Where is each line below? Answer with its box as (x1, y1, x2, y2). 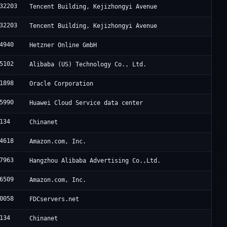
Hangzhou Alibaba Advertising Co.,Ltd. (29, 157, 161, 165)
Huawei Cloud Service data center (29, 99, 143, 107)
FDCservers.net (29, 196, 80, 203)
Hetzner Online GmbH (29, 42, 97, 49)
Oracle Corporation (29, 80, 94, 88)
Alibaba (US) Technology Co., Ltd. (29, 61, 147, 68)
